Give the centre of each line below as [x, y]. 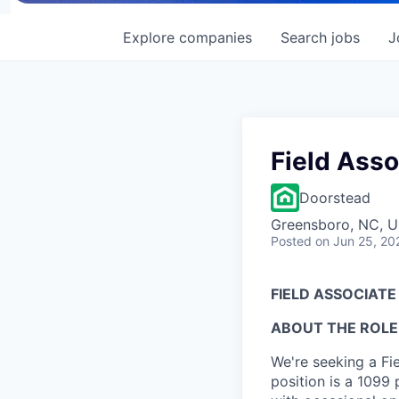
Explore [151, 37]
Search [306, 37]
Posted [291, 240]
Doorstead [335, 197]
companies [216, 37]
